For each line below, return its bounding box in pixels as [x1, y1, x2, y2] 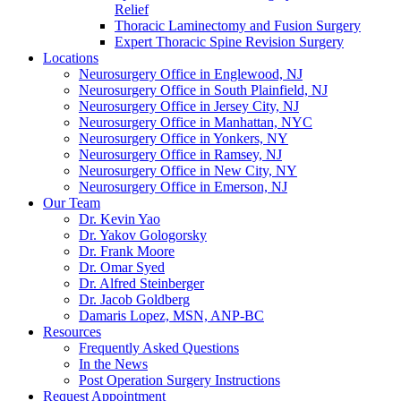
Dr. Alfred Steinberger [79, 276, 204, 291]
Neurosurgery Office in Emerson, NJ [79, 179, 287, 194]
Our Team [43, 195, 100, 210]
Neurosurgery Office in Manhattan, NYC [79, 115, 312, 130]
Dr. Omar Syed [79, 260, 165, 275]
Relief [115, 2, 149, 17]
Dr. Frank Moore [79, 243, 175, 259]
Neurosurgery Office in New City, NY [79, 163, 297, 178]
